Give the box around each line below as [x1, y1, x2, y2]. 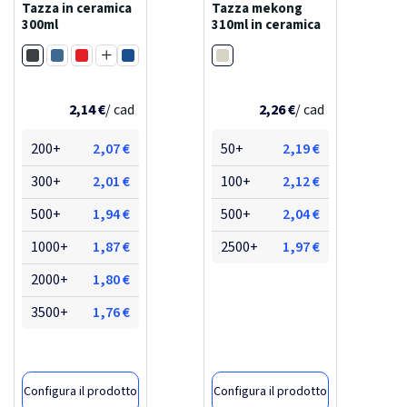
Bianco [216, 45, 253, 65]
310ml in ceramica [212, 15, 321, 35]
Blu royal [122, 48, 168, 67]
